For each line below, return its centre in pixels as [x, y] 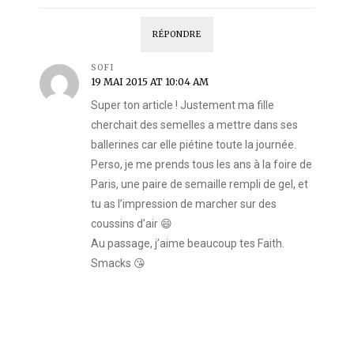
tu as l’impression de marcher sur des [184, 204]
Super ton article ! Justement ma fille [183, 105]
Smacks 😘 [118, 264]
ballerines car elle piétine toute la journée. [194, 145]
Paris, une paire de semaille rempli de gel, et [200, 185]
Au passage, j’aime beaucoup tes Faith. [188, 244]
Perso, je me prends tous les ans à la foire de [201, 165]
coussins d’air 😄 [132, 224]
